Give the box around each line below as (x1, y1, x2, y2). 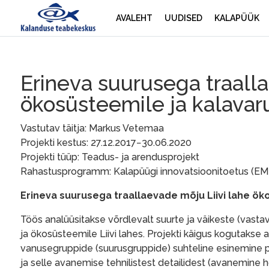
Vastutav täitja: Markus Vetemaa (20, 122, 164, 134)
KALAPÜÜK (214, 13, 259, 23)
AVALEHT (116, 13, 153, 23)
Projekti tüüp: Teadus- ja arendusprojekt (20, 151, 199, 163)
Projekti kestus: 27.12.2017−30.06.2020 (20, 137, 192, 149)
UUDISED (165, 13, 202, 23)
